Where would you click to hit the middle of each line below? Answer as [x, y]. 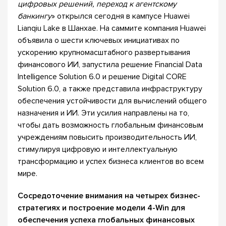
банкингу [35, 16]
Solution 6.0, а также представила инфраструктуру [110, 89]
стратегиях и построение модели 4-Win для [101, 208]
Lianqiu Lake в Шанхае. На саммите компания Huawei [112, 28]
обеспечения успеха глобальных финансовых [106, 220]
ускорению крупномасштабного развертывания [104, 52]
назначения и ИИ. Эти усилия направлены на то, [103, 113]
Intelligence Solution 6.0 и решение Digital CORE [102, 77]
